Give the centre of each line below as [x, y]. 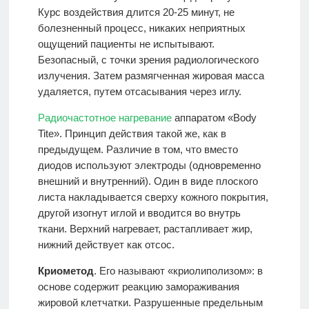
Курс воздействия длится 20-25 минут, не [136, 12]
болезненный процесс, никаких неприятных [141, 28]
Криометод [66, 271]
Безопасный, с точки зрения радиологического [148, 60]
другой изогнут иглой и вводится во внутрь [139, 213]
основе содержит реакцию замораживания [138, 287]
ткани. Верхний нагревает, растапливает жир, [145, 229]
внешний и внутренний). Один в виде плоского [148, 181]
